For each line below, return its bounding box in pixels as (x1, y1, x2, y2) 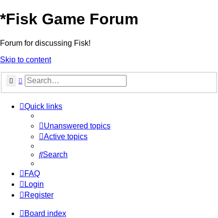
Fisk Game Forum (6, 10, 138, 28)
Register (24, 191, 54, 200)
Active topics (44, 132, 88, 141)
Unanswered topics (44, 122, 110, 130)
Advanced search (22, 76, 73, 85)
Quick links (24, 102, 62, 111)
